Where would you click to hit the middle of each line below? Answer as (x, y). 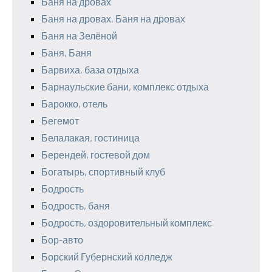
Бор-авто (62, 240)
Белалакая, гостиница (90, 138)
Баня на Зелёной (79, 36)
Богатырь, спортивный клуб (103, 172)
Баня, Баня (66, 53)
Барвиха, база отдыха (90, 70)
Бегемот (60, 121)
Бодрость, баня (76, 206)
